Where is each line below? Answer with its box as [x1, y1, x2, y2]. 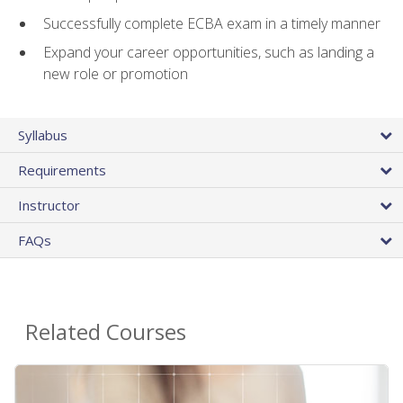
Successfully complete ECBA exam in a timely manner [43, 13, 381, 33]
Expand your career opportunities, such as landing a [43, 42, 374, 63]
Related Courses [25, 316, 186, 346]
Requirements [18, 160, 106, 179]
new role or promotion [43, 64, 188, 85]
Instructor [18, 195, 80, 214]
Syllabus [18, 125, 67, 144]
